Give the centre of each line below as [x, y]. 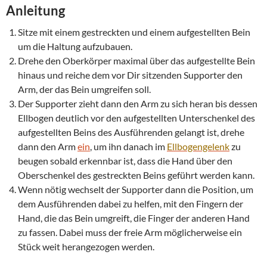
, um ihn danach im [128, 147]
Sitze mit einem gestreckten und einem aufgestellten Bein [134, 32]
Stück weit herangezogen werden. [86, 247]
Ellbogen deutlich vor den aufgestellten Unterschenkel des [136, 118]
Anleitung [35, 11]
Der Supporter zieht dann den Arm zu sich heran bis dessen [138, 104]
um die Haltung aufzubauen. [75, 46]
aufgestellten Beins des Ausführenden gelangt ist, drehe [131, 132]
